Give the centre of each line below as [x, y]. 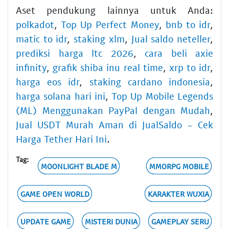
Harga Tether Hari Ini [61, 139]
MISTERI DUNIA [111, 221]
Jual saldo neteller [171, 39]
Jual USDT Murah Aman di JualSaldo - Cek [114, 125]
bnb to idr [188, 25]
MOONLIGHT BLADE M [79, 166]
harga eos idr [48, 82]
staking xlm [99, 39]
